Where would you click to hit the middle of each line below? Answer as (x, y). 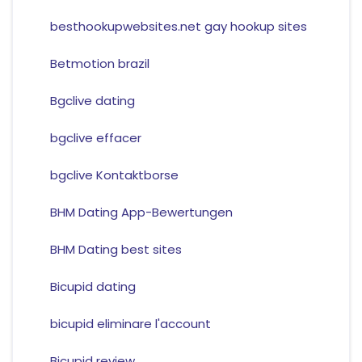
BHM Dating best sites (116, 250)
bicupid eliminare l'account (130, 324)
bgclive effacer (95, 138)
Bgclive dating (92, 101)
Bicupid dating (93, 287)
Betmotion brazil (99, 64)
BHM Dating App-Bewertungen (141, 213)
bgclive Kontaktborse (114, 175)
